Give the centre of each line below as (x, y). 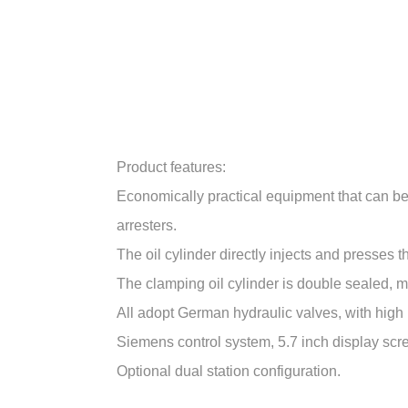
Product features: (171, 167)
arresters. (146, 225)
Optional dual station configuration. (228, 371)
